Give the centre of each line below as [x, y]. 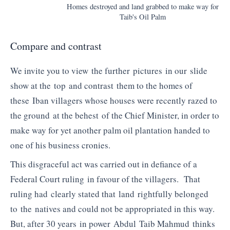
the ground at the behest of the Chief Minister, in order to [115, 115]
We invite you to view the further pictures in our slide [109, 70]
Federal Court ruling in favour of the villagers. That [105, 179]
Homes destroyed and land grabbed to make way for [143, 7]
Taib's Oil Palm [143, 17]
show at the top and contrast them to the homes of [101, 85]
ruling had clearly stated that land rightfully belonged [109, 194]
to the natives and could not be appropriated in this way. [112, 209]
